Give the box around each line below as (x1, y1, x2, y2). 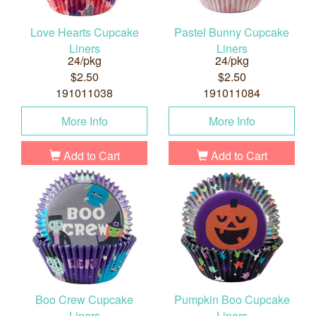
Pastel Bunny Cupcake (174, 24, 289, 41)
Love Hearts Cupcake (30, 24, 139, 41)
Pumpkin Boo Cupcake (174, 291, 290, 308)
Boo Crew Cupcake (35, 291, 133, 308)
